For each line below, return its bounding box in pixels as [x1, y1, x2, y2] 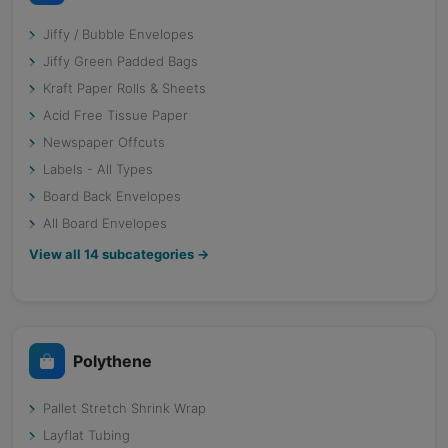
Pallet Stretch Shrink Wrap [43, 400, 206, 416]
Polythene [73, 350, 152, 371]
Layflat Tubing [43, 427, 130, 443]
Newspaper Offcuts [43, 134, 165, 150]
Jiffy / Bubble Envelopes [43, 26, 194, 42]
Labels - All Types [43, 161, 153, 177]
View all [29, 246, 84, 262]
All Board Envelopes [43, 215, 167, 231]
